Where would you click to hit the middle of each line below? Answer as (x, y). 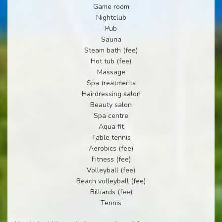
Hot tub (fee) (111, 61)
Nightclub (111, 17)
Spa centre (111, 115)
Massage (111, 72)
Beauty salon (111, 105)
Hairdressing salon (111, 94)
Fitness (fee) (111, 159)
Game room (111, 6)
